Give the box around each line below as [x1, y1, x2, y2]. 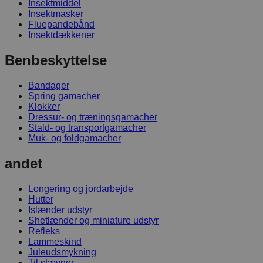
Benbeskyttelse [5, 52, 107, 69]
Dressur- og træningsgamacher [28, 112, 157, 123]
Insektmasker [28, 9, 83, 19]
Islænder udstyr [28, 205, 92, 215]
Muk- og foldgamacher [28, 133, 121, 144]
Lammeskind [28, 237, 82, 247]
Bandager [28, 80, 69, 91]
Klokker [28, 102, 60, 112]
